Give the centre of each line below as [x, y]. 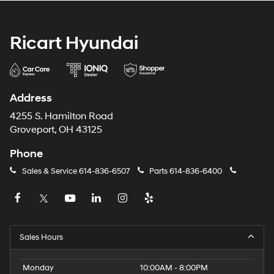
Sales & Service [49, 171]
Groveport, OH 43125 [56, 130]
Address [31, 98]
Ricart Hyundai [74, 43]
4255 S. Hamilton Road [61, 116]
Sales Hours [41, 238]
